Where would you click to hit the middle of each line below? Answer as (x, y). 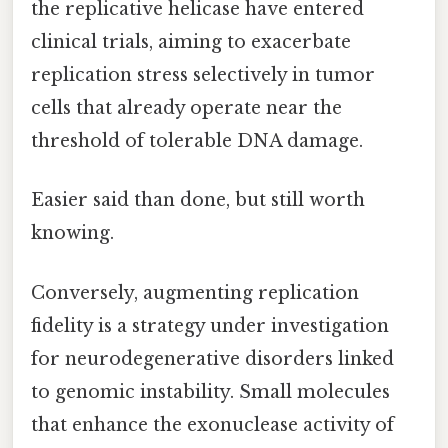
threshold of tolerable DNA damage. (197, 141)
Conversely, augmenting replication (195, 292)
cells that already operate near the (186, 108)
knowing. (72, 233)
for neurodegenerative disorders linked (212, 358)
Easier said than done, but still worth (198, 200)
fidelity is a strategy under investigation (210, 325)
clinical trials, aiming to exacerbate (191, 42)
